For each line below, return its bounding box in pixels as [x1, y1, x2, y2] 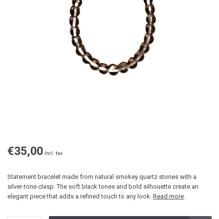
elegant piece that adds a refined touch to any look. [7, 193, 153, 200]
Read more [153, 193, 184, 200]
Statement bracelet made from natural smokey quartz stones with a [7, 173, 197, 181]
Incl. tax [44, 150, 63, 157]
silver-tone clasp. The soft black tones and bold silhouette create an [7, 183, 198, 191]
